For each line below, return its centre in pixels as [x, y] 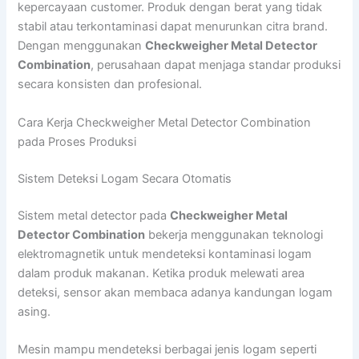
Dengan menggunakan [82, 46]
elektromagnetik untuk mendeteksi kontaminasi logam [165, 254]
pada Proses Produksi [77, 141]
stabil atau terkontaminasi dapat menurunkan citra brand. [173, 27]
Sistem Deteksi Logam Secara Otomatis [125, 178]
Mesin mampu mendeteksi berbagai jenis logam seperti [167, 349]
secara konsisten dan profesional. [110, 85]
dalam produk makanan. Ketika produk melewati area [161, 273]
